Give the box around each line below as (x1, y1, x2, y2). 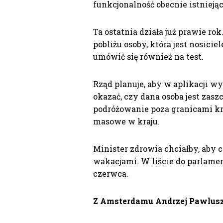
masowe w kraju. (93, 116, 160, 127)
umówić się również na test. (93, 51, 204, 62)
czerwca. (93, 168, 128, 179)
